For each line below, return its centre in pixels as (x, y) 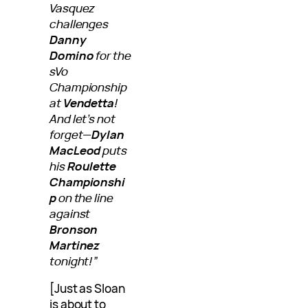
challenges (79, 24)
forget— (71, 135)
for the (112, 56)
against (70, 214)
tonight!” (74, 261)
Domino (72, 56)
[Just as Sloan (87, 289)
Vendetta (89, 103)
